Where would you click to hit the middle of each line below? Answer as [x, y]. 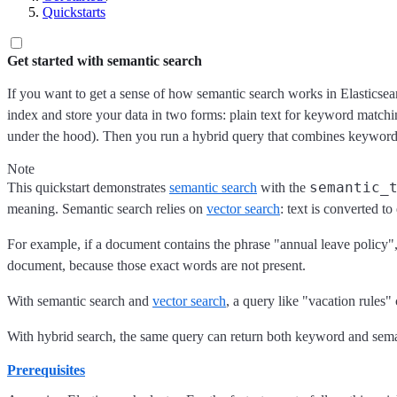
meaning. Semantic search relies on [107, 209]
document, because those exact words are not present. [156, 265]
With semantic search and [80, 301]
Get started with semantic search [105, 61]
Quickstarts [74, 12]
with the [283, 187]
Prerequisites [46, 370]
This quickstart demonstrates [88, 187]
